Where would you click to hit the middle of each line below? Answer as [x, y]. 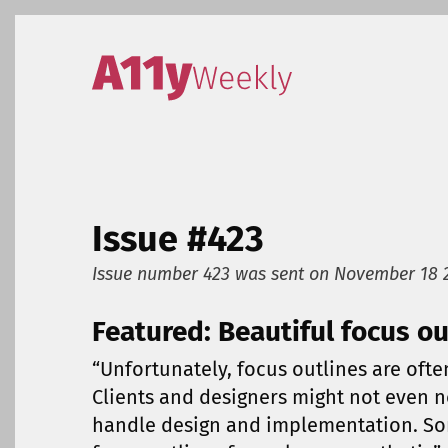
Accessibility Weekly [182, 67]
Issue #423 [178, 238]
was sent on [284, 273]
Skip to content [110, 59]
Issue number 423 [163, 273]
